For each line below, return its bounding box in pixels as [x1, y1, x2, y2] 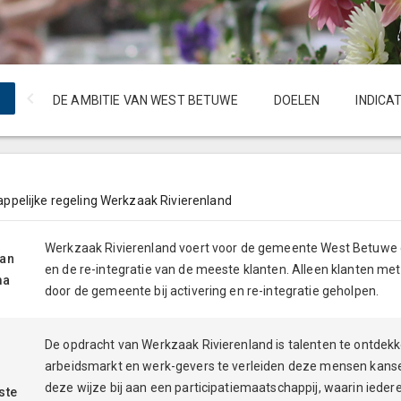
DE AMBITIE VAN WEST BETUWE [53, 93, 238, 107]
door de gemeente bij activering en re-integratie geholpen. [45, 284, 380, 298]
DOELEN [273, 93, 320, 107]
